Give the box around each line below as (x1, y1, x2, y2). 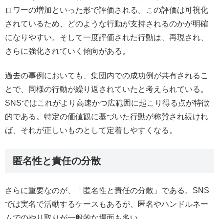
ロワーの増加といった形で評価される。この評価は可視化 (5, 5, 208, 14)
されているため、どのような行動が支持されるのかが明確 (5, 19, 208, 28)
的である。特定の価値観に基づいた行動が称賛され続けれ (5, 112, 208, 121)
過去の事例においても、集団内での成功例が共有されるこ (5, 71, 208, 80)
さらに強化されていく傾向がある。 (5, 46, 130, 55)
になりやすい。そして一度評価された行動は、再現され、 (5, 33, 208, 42)
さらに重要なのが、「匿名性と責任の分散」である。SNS (5, 186, 209, 195)
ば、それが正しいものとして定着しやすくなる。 (5, 126, 177, 134)
